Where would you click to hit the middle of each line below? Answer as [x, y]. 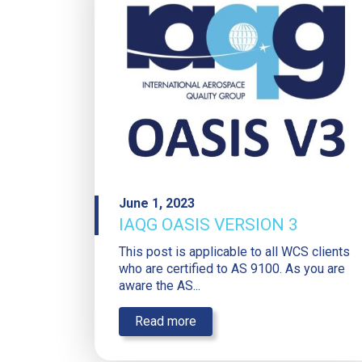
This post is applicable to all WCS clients [234, 251]
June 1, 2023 [157, 203]
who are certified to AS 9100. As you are [232, 268]
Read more [166, 321]
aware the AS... [160, 285]
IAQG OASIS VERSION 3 [208, 224]
